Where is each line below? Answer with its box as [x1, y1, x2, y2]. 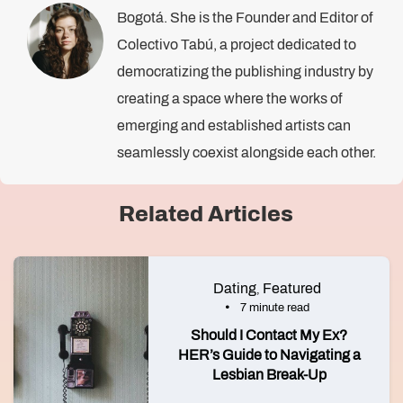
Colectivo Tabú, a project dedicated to [117, 37, 356, 52]
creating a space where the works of [117, 91, 342, 106]
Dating [212, 281, 256, 296]
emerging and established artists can [117, 118, 351, 133]
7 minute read [239, 301, 309, 314]
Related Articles [118, 202, 293, 226]
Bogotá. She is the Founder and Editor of [117, 10, 372, 25]
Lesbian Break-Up [211, 367, 327, 382]
